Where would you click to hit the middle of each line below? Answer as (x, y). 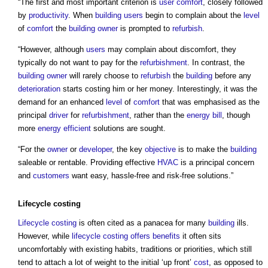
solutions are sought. (128, 129)
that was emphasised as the (210, 102)
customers (51, 176)
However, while (45, 236)
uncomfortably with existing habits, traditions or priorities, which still (135, 249)
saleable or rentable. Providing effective (88, 163)
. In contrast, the (216, 63)
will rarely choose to (104, 76)
